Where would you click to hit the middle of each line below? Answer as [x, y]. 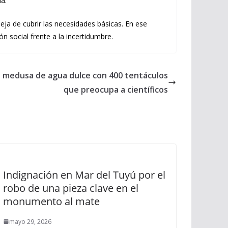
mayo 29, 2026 [30, 221]
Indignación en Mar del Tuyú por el [84, 175]
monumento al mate [51, 201]
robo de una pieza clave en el [71, 188]
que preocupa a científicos [116, 89]
